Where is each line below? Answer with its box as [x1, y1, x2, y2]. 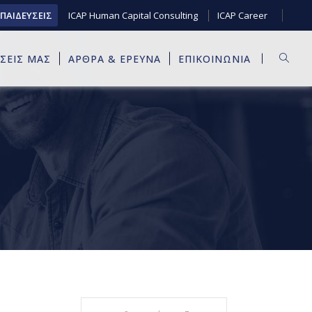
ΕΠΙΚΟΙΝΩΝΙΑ [178, 52, 251, 65]
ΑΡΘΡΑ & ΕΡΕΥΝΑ [68, 52, 161, 65]
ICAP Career [217, 8, 267, 22]
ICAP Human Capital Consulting [68, 8, 198, 22]
